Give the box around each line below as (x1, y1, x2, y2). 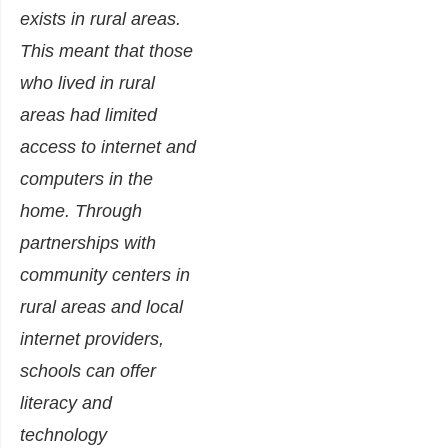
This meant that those (20, 41, 193, 62)
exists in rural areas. (20, 9, 181, 30)
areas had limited (20, 105, 157, 126)
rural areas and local (20, 297, 183, 318)
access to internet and (20, 137, 196, 158)
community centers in (20, 265, 190, 286)
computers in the (20, 169, 153, 190)
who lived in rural (20, 73, 155, 94)
